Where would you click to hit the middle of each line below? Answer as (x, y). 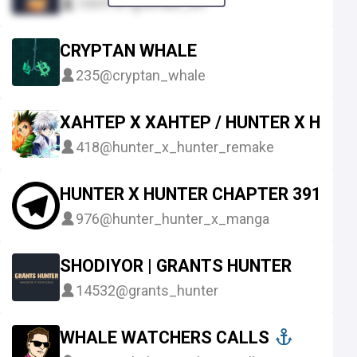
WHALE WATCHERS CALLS (167, 338)
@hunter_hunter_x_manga (184, 218)
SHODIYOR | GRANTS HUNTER (176, 266)
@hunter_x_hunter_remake (187, 147)
